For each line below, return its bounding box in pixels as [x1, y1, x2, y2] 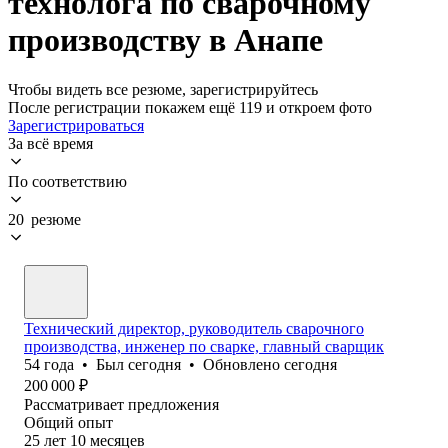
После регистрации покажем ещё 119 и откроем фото [8, 98, 372, 116]
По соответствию [8, 172, 127, 190]
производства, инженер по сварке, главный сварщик [24, 337, 384, 355]
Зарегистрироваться [8, 116, 144, 134]
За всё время [8, 134, 93, 152]
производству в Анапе [8, 22, 323, 59]
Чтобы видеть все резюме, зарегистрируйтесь [8, 80, 318, 98]
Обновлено [203, 355, 284, 373]
